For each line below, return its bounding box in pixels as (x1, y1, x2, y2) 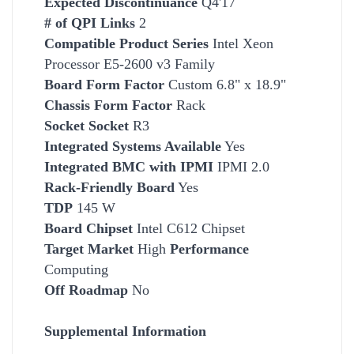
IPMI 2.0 (213, 158, 269, 175)
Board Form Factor (44, 76, 164, 92)
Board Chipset (44, 220, 133, 236)
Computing (44, 261, 108, 277)
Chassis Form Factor (44, 96, 172, 113)
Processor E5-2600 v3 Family (44, 55, 215, 72)
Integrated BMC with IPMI (44, 158, 213, 175)
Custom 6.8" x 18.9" (164, 76, 286, 92)
